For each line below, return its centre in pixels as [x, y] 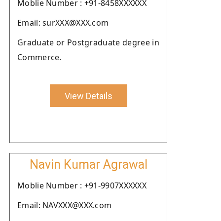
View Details [88, 96]
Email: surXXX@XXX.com [63, 23]
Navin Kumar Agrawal [88, 165]
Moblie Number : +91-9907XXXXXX [82, 185]
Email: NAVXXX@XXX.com [65, 205]
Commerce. [39, 57]
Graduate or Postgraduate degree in [88, 42]
